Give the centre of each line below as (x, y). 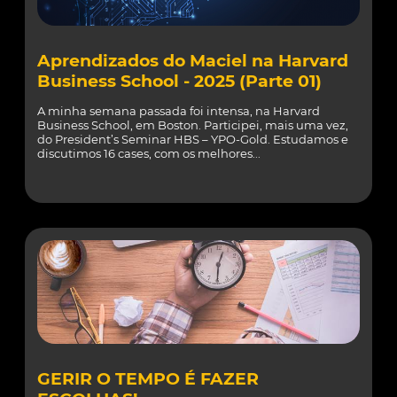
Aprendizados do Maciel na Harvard (193, 61)
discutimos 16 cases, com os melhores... (149, 153)
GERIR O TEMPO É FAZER (148, 379)
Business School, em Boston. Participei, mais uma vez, (193, 125)
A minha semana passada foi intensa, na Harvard (179, 111)
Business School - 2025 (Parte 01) (179, 81)
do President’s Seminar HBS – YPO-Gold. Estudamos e (193, 139)
